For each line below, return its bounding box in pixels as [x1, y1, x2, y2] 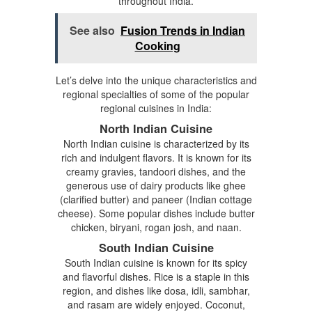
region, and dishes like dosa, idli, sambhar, [62, 283, 250, 297]
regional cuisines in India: [100, 100, 212, 115]
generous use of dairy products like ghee [66, 178, 246, 192]
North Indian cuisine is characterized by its [63, 136, 249, 150]
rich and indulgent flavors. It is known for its [61, 150, 251, 164]
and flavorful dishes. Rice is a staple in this [63, 269, 249, 283]
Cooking [134, 37, 180, 54]
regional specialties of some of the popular [63, 86, 249, 101]
